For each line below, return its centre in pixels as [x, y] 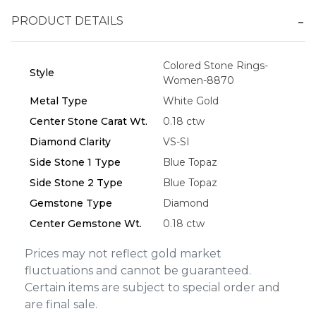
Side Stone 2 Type [76, 182]
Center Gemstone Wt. [86, 223]
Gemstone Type [71, 203]
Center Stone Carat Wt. [89, 121]
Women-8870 [199, 80]
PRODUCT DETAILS [67, 20]
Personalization [110, 68]
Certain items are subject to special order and [152, 287]
